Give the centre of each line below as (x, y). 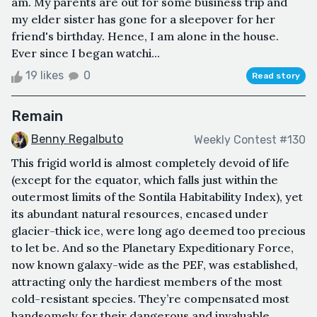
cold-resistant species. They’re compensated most (150, 299)
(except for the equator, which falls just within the (145, 180)
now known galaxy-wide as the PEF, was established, (155, 265)
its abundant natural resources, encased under (140, 214)
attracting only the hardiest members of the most (147, 282)
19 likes (45, 76)
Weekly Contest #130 (250, 139)
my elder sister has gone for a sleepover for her (143, 19)
